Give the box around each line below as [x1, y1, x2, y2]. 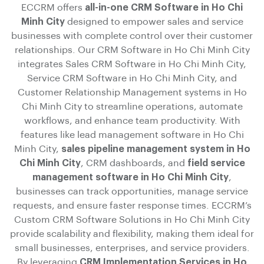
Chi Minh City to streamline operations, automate [21, 101, 243, 111]
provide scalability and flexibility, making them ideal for [10, 229, 254, 239]
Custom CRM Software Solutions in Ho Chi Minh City [14, 214, 250, 225]
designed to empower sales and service [64, 16, 243, 27]
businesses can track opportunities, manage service [16, 186, 248, 196]
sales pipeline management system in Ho [61, 144, 250, 154]
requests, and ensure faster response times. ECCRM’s [12, 200, 252, 210]
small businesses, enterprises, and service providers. [14, 243, 250, 253]
